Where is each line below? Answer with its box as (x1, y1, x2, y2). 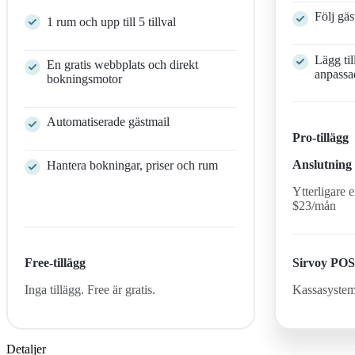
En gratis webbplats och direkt (47, 58, 199, 72)
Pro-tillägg (292, 131, 349, 145)
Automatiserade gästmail (47, 115, 170, 129)
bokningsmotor (47, 72, 123, 86)
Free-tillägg (25, 255, 86, 269)
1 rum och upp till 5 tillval (47, 15, 177, 29)
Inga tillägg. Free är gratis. (25, 282, 156, 296)
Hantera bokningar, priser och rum (47, 158, 219, 172)
